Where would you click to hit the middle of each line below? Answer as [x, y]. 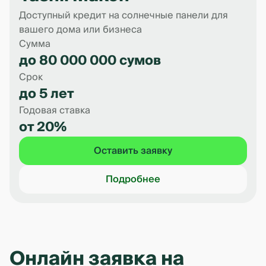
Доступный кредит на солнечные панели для [123, 15]
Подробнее [133, 179]
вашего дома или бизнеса [80, 30]
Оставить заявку [133, 151]
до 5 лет [47, 94]
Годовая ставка [55, 110]
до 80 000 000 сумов [90, 61]
